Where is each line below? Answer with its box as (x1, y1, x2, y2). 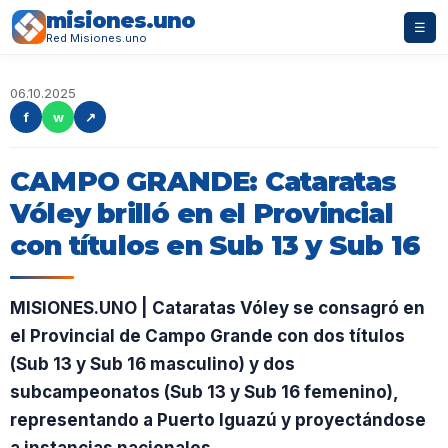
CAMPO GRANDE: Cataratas (10, 165, 397, 198)
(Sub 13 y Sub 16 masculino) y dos (10, 354, 295, 374)
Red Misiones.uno (46, 31, 147, 45)
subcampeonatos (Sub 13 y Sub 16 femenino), (10, 382, 398, 402)
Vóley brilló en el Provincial (10, 197, 393, 230)
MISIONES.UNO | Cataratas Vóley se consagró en (10, 298, 425, 318)
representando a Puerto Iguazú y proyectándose (10, 410, 426, 430)
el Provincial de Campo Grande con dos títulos (10, 326, 405, 346)
